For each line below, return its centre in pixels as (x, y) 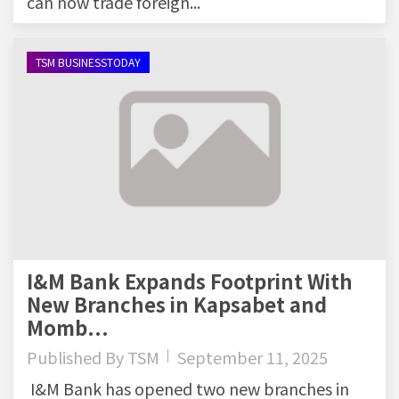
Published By (77, 358)
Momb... (68, 327)
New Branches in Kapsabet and (177, 304)
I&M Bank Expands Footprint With (190, 281)
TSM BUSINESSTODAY (88, 62)
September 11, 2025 (252, 358)
